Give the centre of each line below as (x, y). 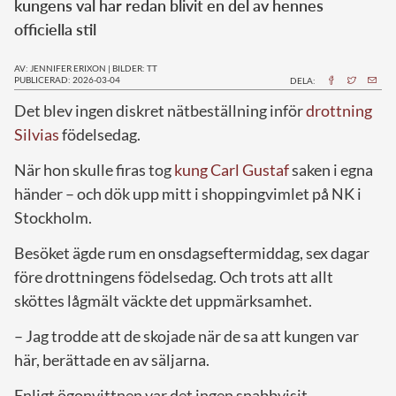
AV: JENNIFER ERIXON (60, 68)
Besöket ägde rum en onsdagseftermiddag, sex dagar (192, 252)
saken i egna (331, 169)
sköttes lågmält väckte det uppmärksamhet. (163, 300)
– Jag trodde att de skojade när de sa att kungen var (187, 335)
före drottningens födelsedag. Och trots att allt (174, 276)
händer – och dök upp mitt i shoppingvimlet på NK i (188, 193)
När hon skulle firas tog (94, 169)
